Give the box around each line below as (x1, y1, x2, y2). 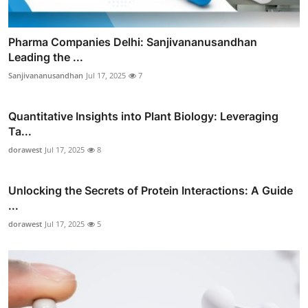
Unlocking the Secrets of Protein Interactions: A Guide (8, 183, 293, 197)
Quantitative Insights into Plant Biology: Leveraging (8, 109, 278, 123)
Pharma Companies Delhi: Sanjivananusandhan (8, 34, 257, 49)
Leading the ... (8, 49, 83, 64)
